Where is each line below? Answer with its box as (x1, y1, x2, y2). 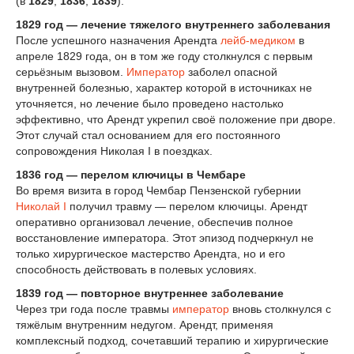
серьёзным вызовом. (16, 66, 126, 79)
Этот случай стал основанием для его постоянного (16, 129, 281, 142)
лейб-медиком (220, 34, 296, 47)
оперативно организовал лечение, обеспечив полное (16, 215, 293, 228)
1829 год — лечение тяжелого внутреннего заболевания (16, 18, 330, 32)
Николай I (16, 199, 66, 213)
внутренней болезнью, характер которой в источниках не (16, 81, 312, 95)
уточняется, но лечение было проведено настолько (16, 97, 284, 111)
